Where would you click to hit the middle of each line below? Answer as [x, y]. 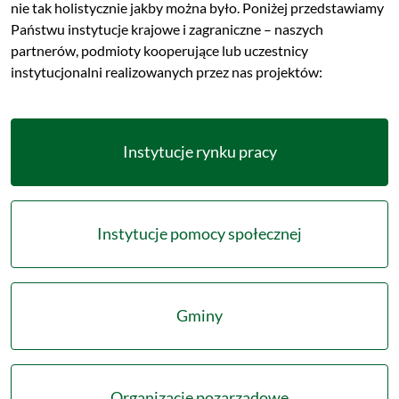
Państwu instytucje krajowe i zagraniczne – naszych [167, 29]
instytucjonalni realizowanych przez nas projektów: [167, 72]
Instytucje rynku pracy [199, 152]
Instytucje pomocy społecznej [199, 234]
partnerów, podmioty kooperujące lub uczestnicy [159, 50]
